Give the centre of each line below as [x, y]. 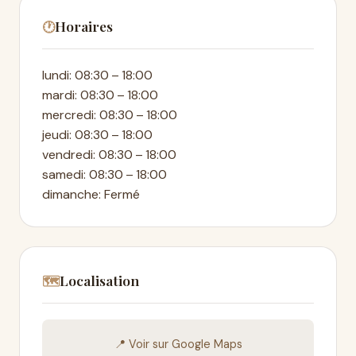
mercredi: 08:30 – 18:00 [110, 115]
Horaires [84, 26]
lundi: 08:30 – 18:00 [97, 75]
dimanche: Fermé [91, 194]
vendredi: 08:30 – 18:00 [109, 155]
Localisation [99, 280]
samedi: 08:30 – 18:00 [104, 174]
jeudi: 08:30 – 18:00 [97, 135]
